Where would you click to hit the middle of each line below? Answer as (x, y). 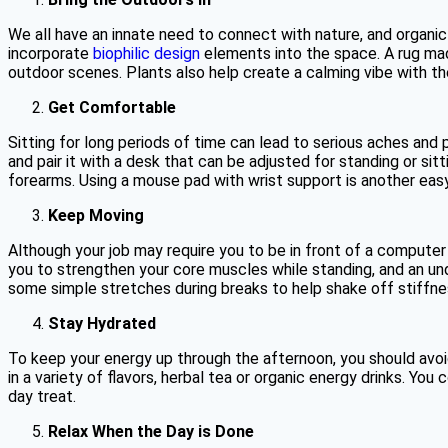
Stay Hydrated (102, 323)
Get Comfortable (112, 107)
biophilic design (146, 53)
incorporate (50, 53)
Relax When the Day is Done (151, 431)
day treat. (42, 396)
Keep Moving (96, 215)
